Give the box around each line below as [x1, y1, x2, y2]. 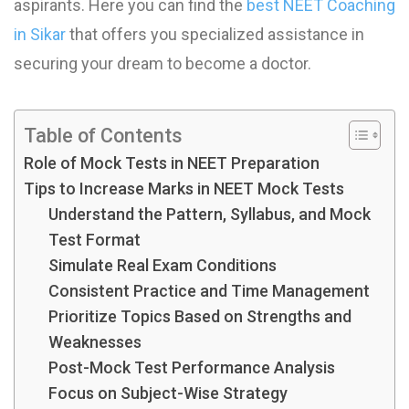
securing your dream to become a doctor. [14, 53, 311, 73]
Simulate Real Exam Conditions [48, 255, 277, 275]
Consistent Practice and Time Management [48, 280, 370, 300]
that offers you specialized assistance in [66, 24, 364, 44]
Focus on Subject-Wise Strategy [48, 383, 288, 403]
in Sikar [14, 24, 66, 44]
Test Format [48, 229, 141, 249]
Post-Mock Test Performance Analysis [48, 357, 335, 377]
